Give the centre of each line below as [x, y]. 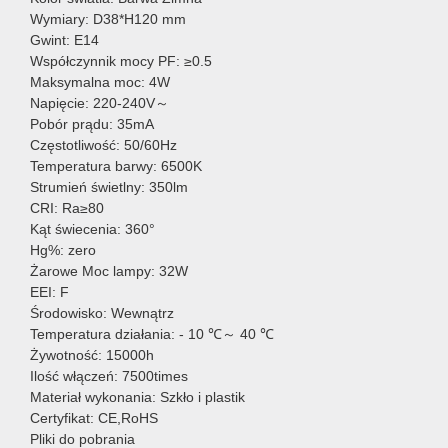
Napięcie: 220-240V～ [99, 103]
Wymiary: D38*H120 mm [108, 19]
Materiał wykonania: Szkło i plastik [137, 397]
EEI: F [49, 292]
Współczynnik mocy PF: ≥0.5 [121, 61]
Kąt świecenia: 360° [92, 229]
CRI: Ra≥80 [67, 208]
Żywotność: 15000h [92, 355]
